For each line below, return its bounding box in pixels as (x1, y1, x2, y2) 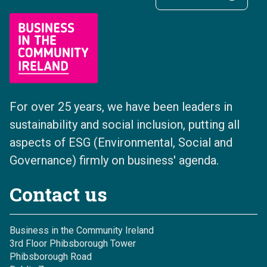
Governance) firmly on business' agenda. (10, 153, 219, 168)
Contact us (10, 181, 107, 207)
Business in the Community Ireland (10, 225, 154, 237)
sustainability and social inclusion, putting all (10, 117, 240, 132)
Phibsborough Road (10, 251, 92, 263)
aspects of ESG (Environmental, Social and (10, 135, 232, 150)
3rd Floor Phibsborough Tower (10, 238, 136, 250)
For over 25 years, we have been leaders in (10, 100, 232, 114)
